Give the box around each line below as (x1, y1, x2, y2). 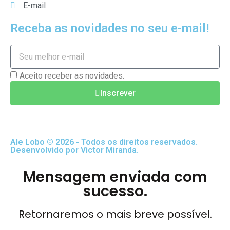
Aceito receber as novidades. (20, 71, 124, 81)
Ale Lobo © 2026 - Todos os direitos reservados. (10, 137, 198, 147)
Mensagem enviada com (23, 167, 207, 187)
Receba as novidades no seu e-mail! (10, 21, 209, 36)
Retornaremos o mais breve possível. (18, 207, 212, 222)
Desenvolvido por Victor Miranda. (10, 145, 139, 156)
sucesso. (83, 181, 147, 202)
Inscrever (100, 88, 136, 98)
